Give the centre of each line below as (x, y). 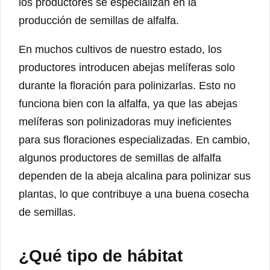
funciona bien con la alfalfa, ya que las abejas (128, 103)
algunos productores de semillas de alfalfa (120, 158)
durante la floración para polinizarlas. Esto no (127, 85)
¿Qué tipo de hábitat (101, 256)
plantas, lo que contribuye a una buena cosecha (134, 194)
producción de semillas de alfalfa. (99, 20)
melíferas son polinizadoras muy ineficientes (125, 121)
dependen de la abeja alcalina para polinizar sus (135, 176)
